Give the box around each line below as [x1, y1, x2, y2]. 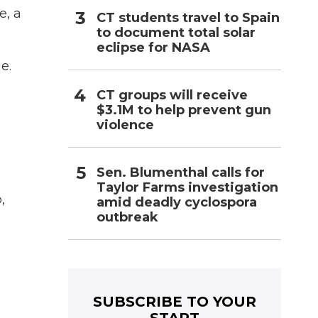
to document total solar [97, 24, 256, 40]
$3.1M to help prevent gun [97, 102, 271, 118]
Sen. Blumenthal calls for [97, 164, 265, 180]
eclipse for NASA [97, 39, 210, 55]
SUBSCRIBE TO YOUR [93, 292, 256, 310]
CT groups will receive [97, 87, 248, 103]
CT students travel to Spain [97, 9, 280, 26]
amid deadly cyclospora [97, 194, 257, 210]
